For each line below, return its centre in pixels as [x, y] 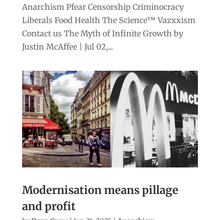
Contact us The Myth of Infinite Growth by [102, 34]
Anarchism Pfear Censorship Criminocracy [103, 7]
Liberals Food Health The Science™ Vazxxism [109, 20]
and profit [49, 206]
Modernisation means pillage [100, 190]
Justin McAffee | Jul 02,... [67, 47]
